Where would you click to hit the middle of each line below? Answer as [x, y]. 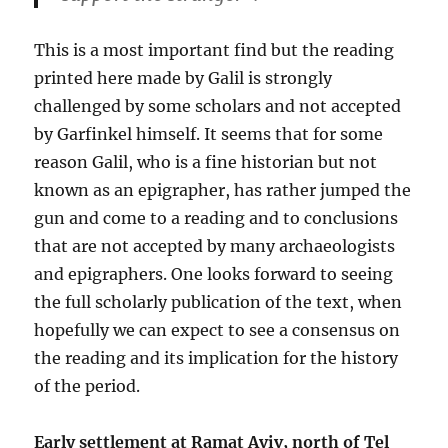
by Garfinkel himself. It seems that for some [209, 133]
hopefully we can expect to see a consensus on [217, 329]
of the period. [87, 385]
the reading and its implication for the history [216, 357]
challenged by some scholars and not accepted [218, 105]
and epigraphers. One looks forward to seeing [214, 273]
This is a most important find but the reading [214, 49]
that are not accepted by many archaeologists [215, 245]
